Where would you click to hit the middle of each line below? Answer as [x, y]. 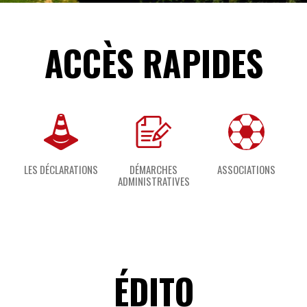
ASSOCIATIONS [246, 169]
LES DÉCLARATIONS [61, 169]
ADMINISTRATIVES [153, 181]
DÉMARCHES [153, 169]
